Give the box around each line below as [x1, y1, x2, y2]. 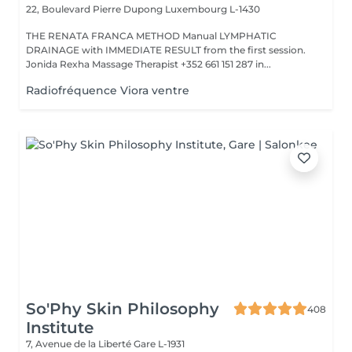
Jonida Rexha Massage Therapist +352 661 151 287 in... [26, 58, 271, 70]
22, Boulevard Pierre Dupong [26, 3, 165, 15]
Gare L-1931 [134, 338, 185, 350]
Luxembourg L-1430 [165, 3, 260, 15]
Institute [26, 318, 93, 337]
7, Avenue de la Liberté [26, 338, 134, 350]
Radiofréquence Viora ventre [26, 83, 189, 97]
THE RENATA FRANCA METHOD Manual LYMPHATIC [26, 30, 182, 42]
